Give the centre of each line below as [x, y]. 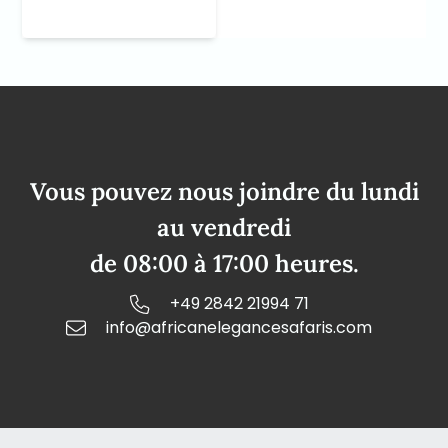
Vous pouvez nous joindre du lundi [224, 192]
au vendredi [224, 228]
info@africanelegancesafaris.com [239, 328]
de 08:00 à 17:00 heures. [224, 264]
